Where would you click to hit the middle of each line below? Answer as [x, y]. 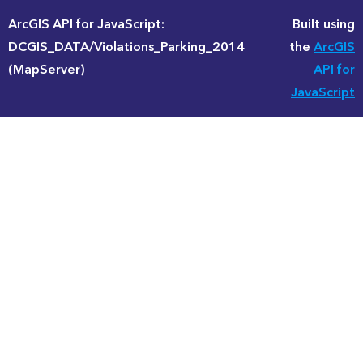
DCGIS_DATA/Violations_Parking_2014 [126, 47]
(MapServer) [47, 70]
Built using [324, 24]
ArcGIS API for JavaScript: [86, 24]
